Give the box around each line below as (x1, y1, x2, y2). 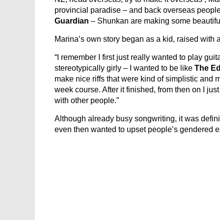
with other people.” (55, 96, 119, 105)
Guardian (55, 17, 89, 25)
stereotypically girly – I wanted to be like (55, 64, 194, 72)
